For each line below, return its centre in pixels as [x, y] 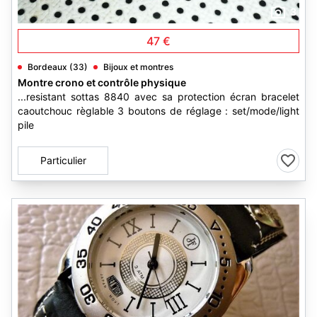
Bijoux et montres [138, 67]
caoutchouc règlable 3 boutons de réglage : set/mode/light [158, 111]
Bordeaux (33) [58, 67]
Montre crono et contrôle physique [102, 82]
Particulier [63, 160]
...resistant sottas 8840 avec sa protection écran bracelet [158, 97]
